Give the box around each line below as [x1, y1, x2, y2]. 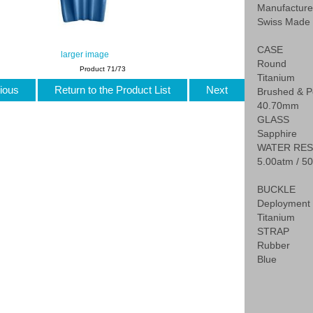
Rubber [257, 240, 291, 252]
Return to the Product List [51, 83, 173, 96]
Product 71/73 [80, 65, 126, 73]
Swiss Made [257, 16, 311, 28]
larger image [60, 50, 109, 59]
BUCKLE [257, 184, 296, 196]
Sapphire [257, 128, 298, 140]
